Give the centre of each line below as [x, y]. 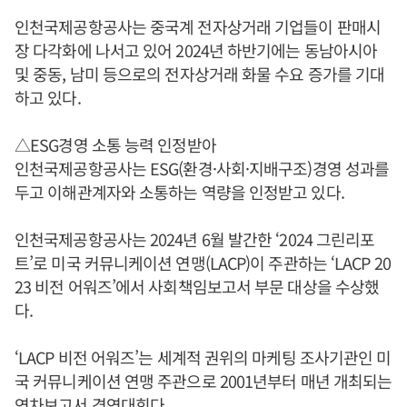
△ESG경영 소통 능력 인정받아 [115, 144]
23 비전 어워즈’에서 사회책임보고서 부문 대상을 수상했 [197, 286]
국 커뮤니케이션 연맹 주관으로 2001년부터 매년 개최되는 [203, 380]
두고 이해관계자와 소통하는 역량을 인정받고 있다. [179, 191]
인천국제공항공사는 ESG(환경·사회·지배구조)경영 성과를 [202, 168]
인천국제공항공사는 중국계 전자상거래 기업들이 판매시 [198, 26]
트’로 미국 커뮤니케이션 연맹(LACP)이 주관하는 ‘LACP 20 [203, 262]
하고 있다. [48, 97]
